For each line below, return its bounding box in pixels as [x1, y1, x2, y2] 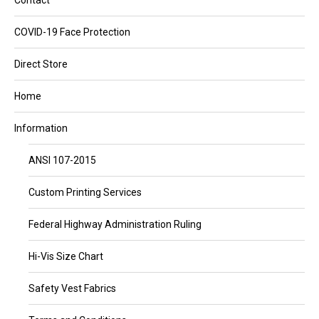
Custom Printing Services [28, 187, 142, 198]
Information [14, 122, 68, 134]
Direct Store [14, 58, 68, 70]
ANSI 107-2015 [28, 155, 96, 166]
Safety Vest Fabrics [28, 283, 116, 294]
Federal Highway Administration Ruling [28, 219, 202, 230]
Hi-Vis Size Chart [28, 251, 103, 262]
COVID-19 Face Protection [14, 26, 130, 38]
